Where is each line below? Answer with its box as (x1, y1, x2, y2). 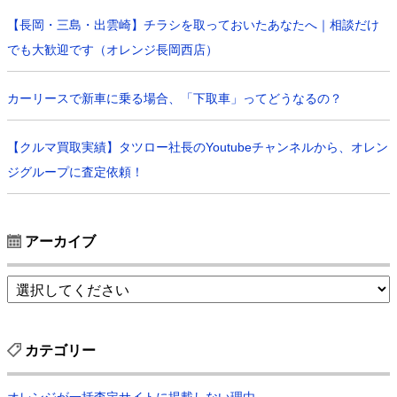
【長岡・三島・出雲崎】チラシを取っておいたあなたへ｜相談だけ (7, 18, 379, 33)
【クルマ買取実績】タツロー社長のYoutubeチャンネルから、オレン (7, 140, 388, 155)
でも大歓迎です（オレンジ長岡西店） (7, 43, 218, 58)
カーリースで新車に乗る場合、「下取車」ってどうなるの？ (7, 91, 342, 106)
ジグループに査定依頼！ (7, 165, 144, 180)
